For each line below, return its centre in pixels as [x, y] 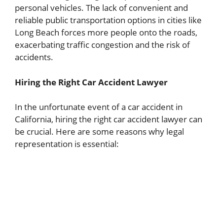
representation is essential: [67, 144]
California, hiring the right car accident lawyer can [109, 119]
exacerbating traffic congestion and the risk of [102, 45]
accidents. [34, 57]
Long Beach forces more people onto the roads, [106, 33]
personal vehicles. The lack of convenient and [101, 8]
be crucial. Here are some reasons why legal [99, 132]
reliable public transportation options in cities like [108, 20]
